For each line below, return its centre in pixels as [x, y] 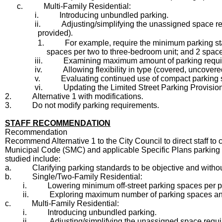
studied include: [33, 159]
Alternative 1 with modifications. [88, 96]
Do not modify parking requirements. [96, 105]
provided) [54, 33]
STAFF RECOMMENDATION [58, 123]
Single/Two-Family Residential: [87, 177]
